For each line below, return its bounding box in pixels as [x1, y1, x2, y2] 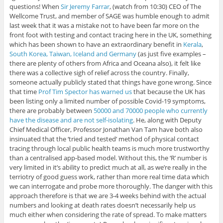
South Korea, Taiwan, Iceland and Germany [9, 49, 136, 59]
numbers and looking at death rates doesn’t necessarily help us [9, 201, 196, 210]
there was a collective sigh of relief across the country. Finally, [9, 68, 189, 78]
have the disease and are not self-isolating [9, 115, 133, 125]
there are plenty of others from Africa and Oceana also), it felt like [9, 59, 201, 68]
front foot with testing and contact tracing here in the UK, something [9, 30, 212, 40]
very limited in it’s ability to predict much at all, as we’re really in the [9, 163, 207, 172]
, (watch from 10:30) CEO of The [109, 2, 201, 11]
